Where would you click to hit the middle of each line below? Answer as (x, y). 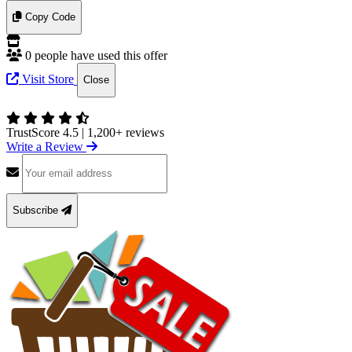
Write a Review (46, 146)
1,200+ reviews (124, 132)
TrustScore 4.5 (44, 132)
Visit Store (46, 79)
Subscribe (37, 211)
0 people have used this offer (96, 55)
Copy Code (50, 17)
